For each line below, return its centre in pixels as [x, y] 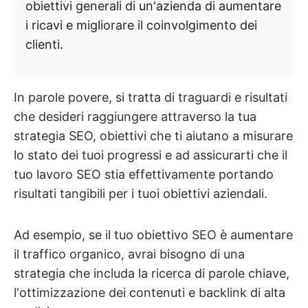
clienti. [44, 44]
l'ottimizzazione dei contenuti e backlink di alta [150, 293]
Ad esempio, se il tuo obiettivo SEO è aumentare [153, 235]
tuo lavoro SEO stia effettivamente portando [144, 174]
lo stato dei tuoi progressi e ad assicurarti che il [151, 155]
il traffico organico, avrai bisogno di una [129, 254]
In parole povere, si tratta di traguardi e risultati [151, 97]
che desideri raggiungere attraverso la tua [135, 117]
